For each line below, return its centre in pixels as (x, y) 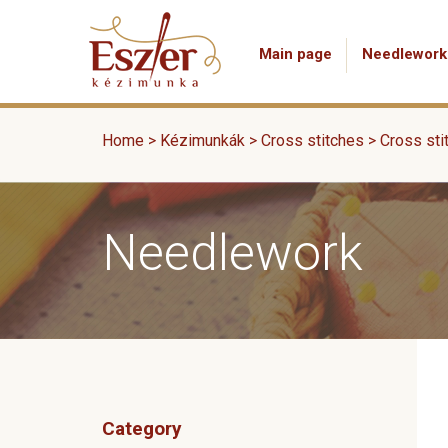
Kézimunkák (202, 140)
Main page (295, 54)
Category (142, 428)
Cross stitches (312, 140)
